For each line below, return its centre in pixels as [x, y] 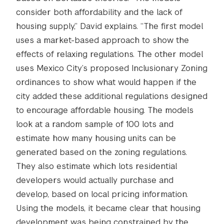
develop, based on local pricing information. [102, 194]
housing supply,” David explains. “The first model [109, 26]
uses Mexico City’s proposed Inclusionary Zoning [112, 68]
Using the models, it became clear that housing [108, 208]
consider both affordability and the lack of [99, 12]
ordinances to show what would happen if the [106, 82]
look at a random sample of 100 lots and [95, 124]
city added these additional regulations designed [112, 96]
